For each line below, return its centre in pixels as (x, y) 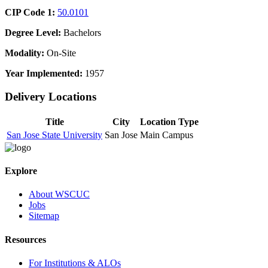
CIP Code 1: (30, 13)
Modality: (25, 53)
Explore (21, 171)
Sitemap (44, 216)
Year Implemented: (44, 74)
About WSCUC (59, 194)
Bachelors (81, 33)
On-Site (60, 53)
